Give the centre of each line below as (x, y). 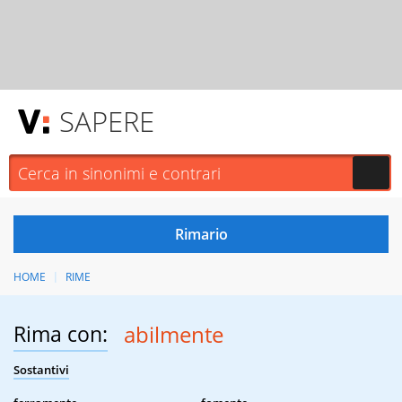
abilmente (173, 335)
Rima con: (61, 334)
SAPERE (107, 121)
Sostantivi (41, 370)
